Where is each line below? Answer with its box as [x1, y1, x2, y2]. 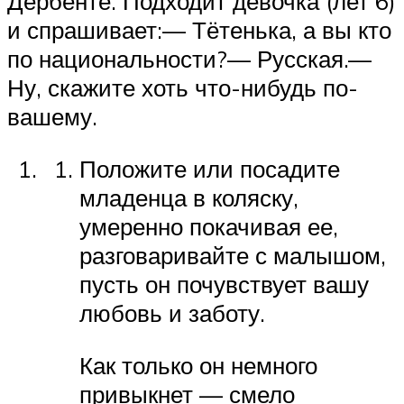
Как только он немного [79, 350, 317, 380]
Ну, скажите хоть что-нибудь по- [7, 73, 358, 103]
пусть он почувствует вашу [79, 269, 369, 298]
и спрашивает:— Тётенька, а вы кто [7, 15, 391, 45]
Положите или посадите [79, 153, 340, 183]
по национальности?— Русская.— [7, 44, 372, 74]
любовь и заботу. [79, 298, 265, 327]
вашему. [7, 102, 97, 132]
